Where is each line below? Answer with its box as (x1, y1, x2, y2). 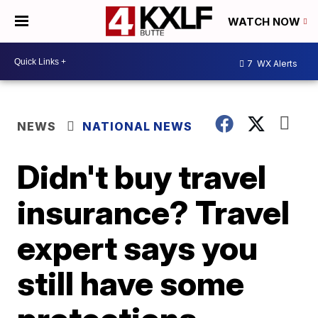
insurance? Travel (17, 192, 290, 232)
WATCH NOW (228, 15, 303, 29)
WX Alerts (255, 57, 297, 69)
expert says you (17, 228, 258, 268)
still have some (17, 263, 245, 303)
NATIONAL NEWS (82, 119, 193, 133)
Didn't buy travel (17, 157, 267, 197)
